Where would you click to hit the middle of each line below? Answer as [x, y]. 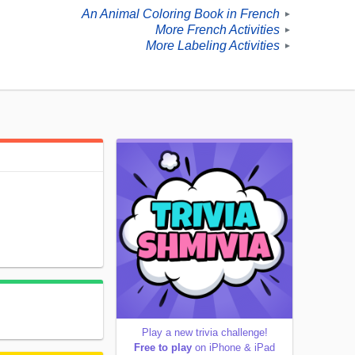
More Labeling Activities [213, 46]
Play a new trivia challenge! [204, 333]
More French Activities [218, 30]
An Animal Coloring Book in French [181, 14]
